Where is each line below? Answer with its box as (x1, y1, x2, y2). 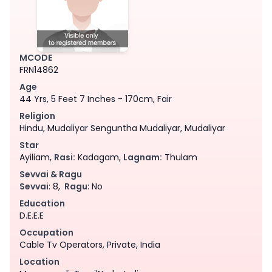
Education (19, 197, 65, 209)
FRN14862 (19, 63, 58, 76)
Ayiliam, (19, 151, 54, 163)
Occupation (19, 226, 73, 239)
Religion (19, 109, 55, 122)
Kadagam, (75, 151, 123, 163)
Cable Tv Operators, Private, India (19, 238, 160, 251)
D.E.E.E (19, 209, 44, 222)
